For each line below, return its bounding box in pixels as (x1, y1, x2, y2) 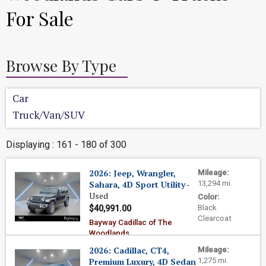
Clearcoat (198, 214, 232, 223)
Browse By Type (6, 55, 116, 76)
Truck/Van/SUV (12, 108, 85, 122)
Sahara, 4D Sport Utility (89, 179, 185, 190)
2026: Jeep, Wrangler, (89, 167, 176, 179)
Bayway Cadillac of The (89, 218, 172, 227)
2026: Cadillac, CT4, (89, 245, 169, 256)
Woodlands (89, 229, 129, 237)
